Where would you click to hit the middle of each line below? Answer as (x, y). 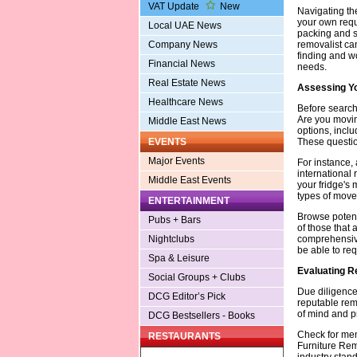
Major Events (176, 161)
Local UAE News (184, 26)
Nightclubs (171, 239)
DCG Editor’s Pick (186, 297)
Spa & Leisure (178, 259)
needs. (312, 67)
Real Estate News (186, 83)
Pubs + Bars (174, 220)
